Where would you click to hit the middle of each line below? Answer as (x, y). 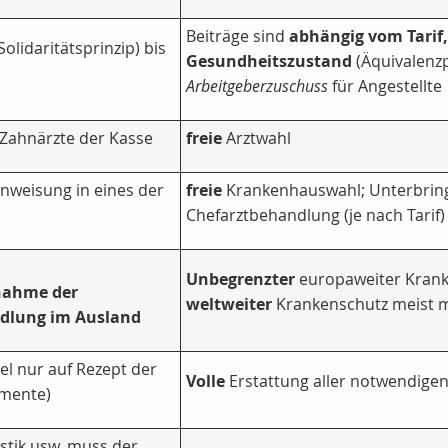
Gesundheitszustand (269, 61)
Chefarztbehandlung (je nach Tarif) (315, 215)
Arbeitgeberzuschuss (257, 86)
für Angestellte (385, 86)
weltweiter (229, 304)
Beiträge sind (237, 36)
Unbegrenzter (240, 279)
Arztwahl (256, 138)
